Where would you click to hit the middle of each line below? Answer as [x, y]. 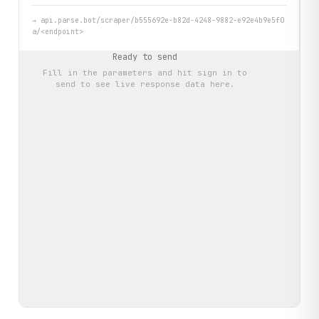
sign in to [222, 73]
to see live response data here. [155, 84]
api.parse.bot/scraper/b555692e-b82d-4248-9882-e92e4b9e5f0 [163, 21]
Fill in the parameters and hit [120, 73]
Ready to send [145, 57]
